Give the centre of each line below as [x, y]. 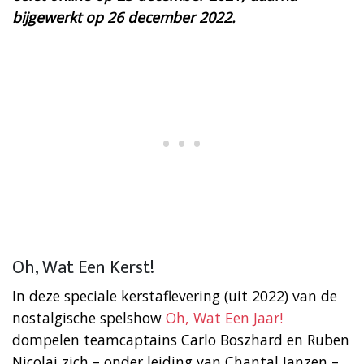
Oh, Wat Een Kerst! [83, 267]
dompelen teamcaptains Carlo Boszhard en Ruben [181, 339]
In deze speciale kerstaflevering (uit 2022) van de [175, 295]
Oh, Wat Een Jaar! [224, 317]
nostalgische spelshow [89, 317]
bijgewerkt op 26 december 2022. [124, 17]
